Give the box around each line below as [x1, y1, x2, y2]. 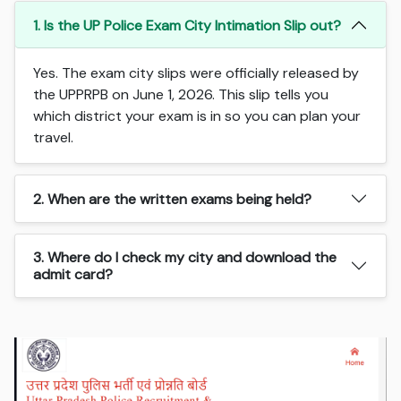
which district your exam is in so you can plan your [33, 107, 362, 126]
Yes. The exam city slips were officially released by [33, 64, 360, 83]
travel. [33, 128, 74, 148]
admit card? [33, 265, 114, 285]
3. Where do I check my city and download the [33, 248, 337, 268]
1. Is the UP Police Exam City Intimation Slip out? [33, 15, 342, 35]
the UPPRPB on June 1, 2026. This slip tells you [33, 85, 329, 105]
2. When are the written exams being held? [33, 189, 312, 209]
